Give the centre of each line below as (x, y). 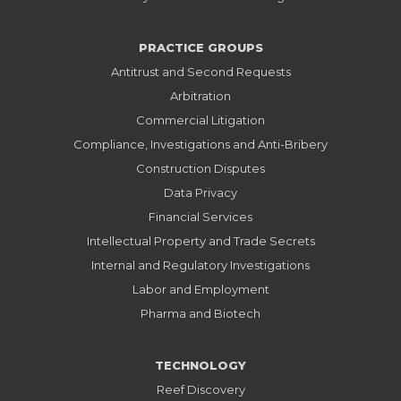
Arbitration (200, 95)
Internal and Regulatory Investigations (200, 264)
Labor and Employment (200, 289)
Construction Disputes (200, 168)
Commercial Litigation (200, 119)
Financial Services (200, 216)
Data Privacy (200, 192)
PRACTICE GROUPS (200, 47)
